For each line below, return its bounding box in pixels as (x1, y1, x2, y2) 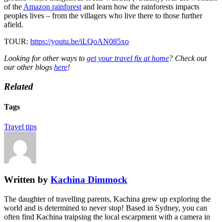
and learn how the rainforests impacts (81, 2, 199, 11)
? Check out (169, 54, 207, 63)
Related (4, 81, 33, 92)
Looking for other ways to (4, 54, 87, 63)
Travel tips (4, 122, 37, 131)
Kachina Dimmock (51, 174, 127, 185)
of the (4, 2, 23, 11)
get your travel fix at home (87, 54, 169, 63)
